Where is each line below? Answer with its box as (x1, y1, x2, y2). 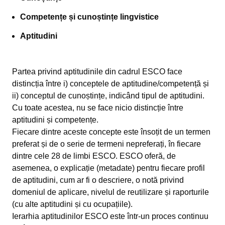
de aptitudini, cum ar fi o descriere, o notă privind (12, 176, 184, 184)
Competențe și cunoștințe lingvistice (20, 13, 159, 21)
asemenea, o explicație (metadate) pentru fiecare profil (12, 164, 205, 172)
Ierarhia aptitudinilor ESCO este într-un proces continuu (12, 212, 208, 220)
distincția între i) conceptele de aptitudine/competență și (12, 79, 209, 88)
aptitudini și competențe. (12, 116, 98, 124)
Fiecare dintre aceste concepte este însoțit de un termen (12, 128, 210, 136)
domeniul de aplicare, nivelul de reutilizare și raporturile (12, 188, 209, 196)
